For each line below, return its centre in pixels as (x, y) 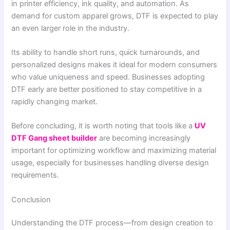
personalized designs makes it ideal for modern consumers (114, 64)
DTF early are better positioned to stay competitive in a (107, 89)
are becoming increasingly (144, 138)
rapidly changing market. (55, 101)
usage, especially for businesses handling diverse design (110, 163)
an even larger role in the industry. (71, 28)
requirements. (35, 175)
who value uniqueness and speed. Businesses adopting (108, 77)
